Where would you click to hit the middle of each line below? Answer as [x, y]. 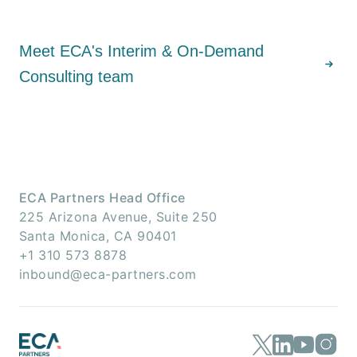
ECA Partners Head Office [102, 198]
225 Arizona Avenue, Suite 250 [118, 217]
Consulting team [76, 77]
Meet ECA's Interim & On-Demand [141, 51]
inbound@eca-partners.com [108, 275]
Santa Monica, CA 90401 [98, 236]
